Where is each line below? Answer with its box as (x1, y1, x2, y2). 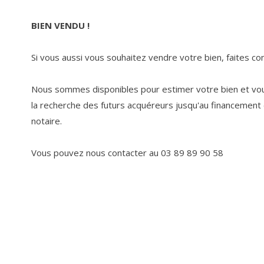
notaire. (31, 115, 62, 127)
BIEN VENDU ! (31, 19, 90, 32)
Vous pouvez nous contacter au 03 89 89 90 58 (31, 147, 223, 159)
